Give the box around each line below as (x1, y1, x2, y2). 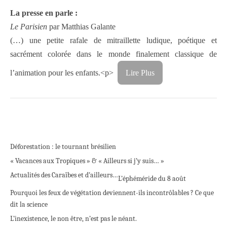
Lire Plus (126, 68, 155, 78)
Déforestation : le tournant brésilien (10, 142, 116, 152)
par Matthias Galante (47, 22, 116, 31)
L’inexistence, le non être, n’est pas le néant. (10, 214, 137, 223)
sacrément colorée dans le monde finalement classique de (10, 50, 217, 59)
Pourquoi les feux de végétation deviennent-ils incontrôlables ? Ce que (10, 188, 214, 198)
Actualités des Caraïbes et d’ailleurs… (10, 171, 118, 180)
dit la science (10, 200, 48, 209)
